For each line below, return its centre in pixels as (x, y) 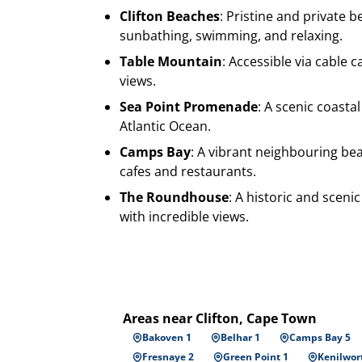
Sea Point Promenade (189, 107)
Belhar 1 (240, 337)
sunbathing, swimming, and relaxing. (231, 36)
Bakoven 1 (167, 337)
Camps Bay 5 (320, 337)
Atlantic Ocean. (165, 126)
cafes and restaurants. (188, 171)
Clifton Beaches (170, 16)
